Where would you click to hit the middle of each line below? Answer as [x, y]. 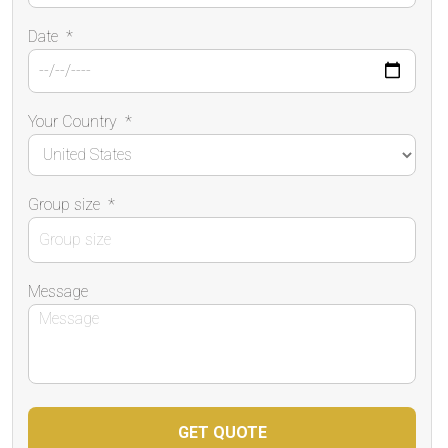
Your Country [72, 121]
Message [58, 291]
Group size [64, 204]
